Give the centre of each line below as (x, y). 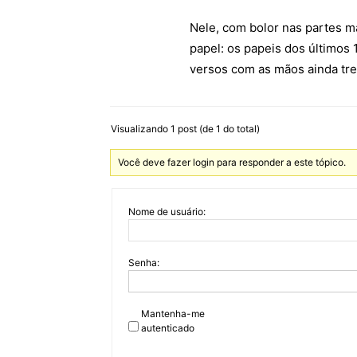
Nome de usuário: (167, 212)
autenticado (168, 328)
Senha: (144, 263)
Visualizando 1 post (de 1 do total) (185, 129)
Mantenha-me (173, 314)
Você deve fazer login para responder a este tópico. (232, 162)
